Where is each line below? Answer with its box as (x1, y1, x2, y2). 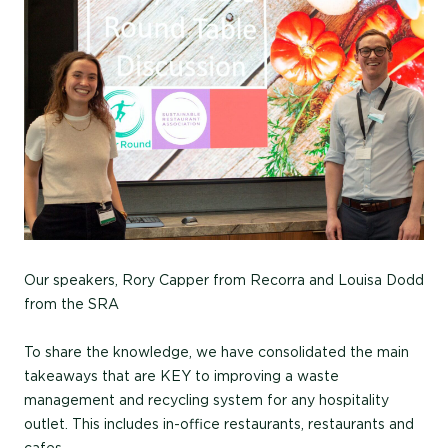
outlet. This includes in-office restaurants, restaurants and (24, 415, 414, 432)
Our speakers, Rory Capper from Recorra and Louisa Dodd (24, 271, 424, 288)
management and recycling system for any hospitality (24, 391, 389, 408)
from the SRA (24, 295, 119, 312)
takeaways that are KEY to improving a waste (24, 367, 339, 384)
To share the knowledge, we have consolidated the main (24, 343, 409, 360)
